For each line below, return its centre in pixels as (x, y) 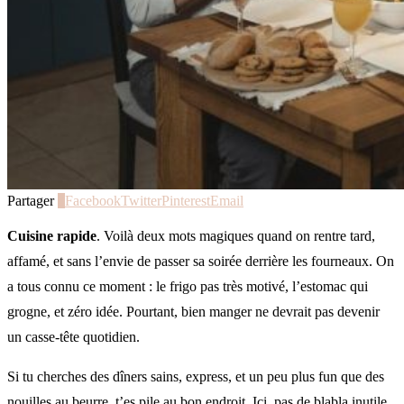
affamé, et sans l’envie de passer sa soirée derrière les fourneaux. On (201, 261)
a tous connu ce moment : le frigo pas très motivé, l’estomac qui (188, 286)
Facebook (93, 200)
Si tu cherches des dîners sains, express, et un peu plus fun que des (196, 376)
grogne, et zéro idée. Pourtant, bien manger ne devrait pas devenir (193, 311)
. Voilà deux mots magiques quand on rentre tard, (236, 235)
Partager (31, 200)
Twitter (141, 200)
